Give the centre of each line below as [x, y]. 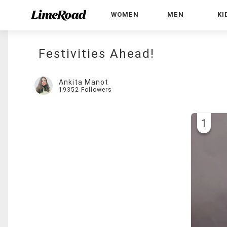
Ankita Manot [84, 82]
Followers [97, 90]
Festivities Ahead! [97, 54]
